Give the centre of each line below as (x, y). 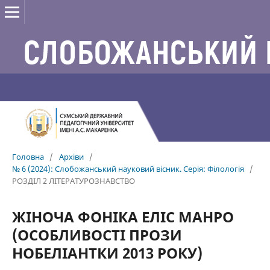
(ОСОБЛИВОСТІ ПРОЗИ (97, 234)
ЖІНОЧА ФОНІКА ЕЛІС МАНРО (123, 216)
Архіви (71, 156)
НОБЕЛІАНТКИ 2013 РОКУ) (107, 253)
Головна (28, 156)
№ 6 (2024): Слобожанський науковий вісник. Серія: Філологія (128, 168)
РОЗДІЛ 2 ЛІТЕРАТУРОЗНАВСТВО (73, 181)
